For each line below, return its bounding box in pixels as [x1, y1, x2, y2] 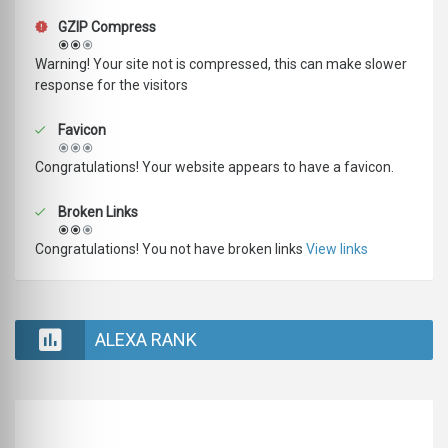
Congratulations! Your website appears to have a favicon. [35, 159, 394, 176]
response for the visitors [35, 77, 188, 94]
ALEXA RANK [95, 329, 197, 351]
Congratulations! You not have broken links [35, 241, 306, 258]
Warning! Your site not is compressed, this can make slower [35, 56, 407, 73]
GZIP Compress [55, 19, 156, 36]
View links [306, 241, 368, 258]
